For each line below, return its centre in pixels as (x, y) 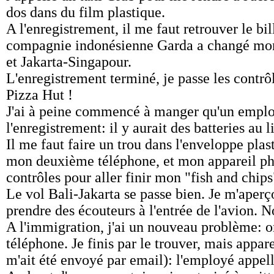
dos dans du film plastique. (86, 12)
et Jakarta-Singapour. (69, 62)
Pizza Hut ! (39, 95)
